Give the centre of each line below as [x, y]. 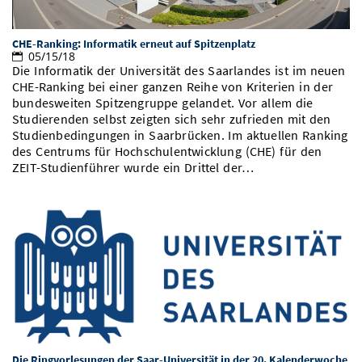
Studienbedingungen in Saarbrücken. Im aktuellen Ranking [180, 136]
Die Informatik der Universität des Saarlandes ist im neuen [179, 71]
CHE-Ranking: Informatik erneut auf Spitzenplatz [134, 44]
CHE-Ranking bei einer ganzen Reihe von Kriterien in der [173, 87]
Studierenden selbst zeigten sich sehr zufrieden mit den [172, 120]
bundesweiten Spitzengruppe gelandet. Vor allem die [163, 103]
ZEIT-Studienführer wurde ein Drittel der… [133, 168]
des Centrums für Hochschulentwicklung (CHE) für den [167, 152]
